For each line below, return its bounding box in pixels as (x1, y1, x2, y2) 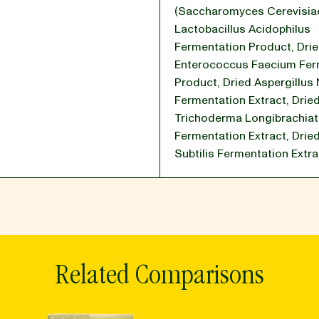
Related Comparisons (55, 263, 264, 292)
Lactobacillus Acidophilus (174, 21, 310, 37)
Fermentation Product (174, 39, 291, 55)
